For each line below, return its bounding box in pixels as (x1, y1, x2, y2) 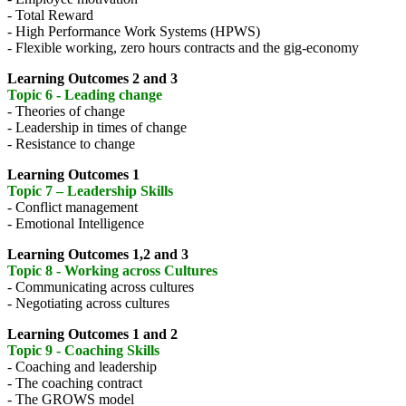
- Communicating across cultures (7, 279, 194, 295)
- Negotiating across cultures (7, 295, 169, 312)
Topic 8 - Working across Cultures (7, 263, 217, 279)
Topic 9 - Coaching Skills (7, 343, 159, 359)
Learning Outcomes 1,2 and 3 (7, 246, 188, 263)
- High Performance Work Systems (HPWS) (7, 24, 260, 40)
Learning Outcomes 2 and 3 (7, 71, 178, 87)
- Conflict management (7, 199, 138, 216)
